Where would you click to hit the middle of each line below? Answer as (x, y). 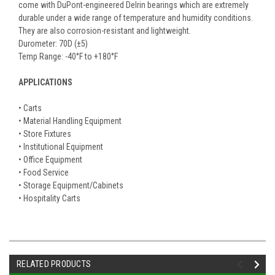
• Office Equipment (51, 159)
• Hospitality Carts (49, 198)
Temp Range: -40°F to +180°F (68, 56)
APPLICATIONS (45, 82)
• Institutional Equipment (62, 146)
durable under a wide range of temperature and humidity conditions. (136, 17)
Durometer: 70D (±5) (54, 43)
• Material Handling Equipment (71, 121)
